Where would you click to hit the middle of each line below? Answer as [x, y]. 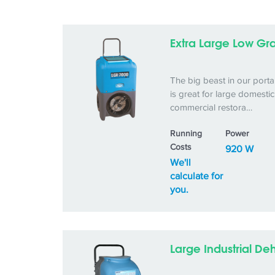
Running [186, 134]
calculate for [196, 176]
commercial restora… [211, 107]
